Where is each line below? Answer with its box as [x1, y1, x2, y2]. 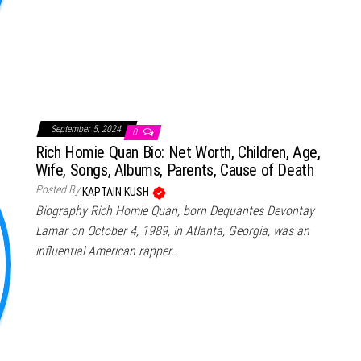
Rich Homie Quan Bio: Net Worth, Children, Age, [35, 142, 321, 162]
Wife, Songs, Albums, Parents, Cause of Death [35, 160, 314, 180]
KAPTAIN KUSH [82, 185, 151, 198]
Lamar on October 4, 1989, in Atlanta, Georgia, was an [35, 222, 309, 239]
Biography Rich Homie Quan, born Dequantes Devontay [35, 202, 314, 218]
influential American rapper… [35, 243, 178, 259]
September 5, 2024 [51, 122, 123, 135]
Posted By [35, 182, 80, 196]
